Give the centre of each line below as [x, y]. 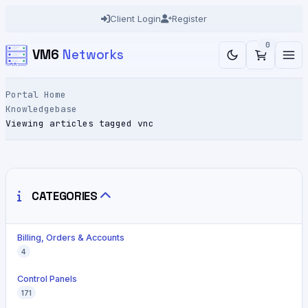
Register [189, 18]
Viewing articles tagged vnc [80, 123]
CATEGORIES [63, 196]
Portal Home [36, 95]
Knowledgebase [41, 109]
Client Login [135, 18]
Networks [93, 55]
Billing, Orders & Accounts [71, 237]
